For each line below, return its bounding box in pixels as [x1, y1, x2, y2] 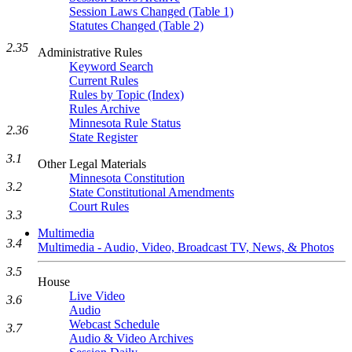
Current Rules [69, 74, 138, 87]
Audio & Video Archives [69, 332, 193, 345]
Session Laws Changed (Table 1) [69, 5, 233, 18]
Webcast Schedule [69, 317, 159, 331]
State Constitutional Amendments [69, 185, 234, 199]
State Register [69, 130, 137, 144]
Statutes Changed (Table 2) [69, 19, 203, 32]
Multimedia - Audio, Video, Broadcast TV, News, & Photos [38, 240, 334, 254]
